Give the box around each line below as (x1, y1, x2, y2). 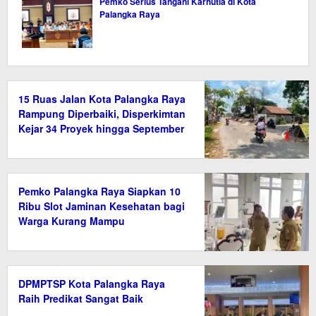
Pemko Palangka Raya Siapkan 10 (18, 184, 181, 198)
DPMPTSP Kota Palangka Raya (18, 276, 165, 291)
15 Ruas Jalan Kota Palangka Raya (18, 92, 186, 106)
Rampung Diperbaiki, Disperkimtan (18, 107, 186, 121)
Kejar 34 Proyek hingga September (18, 121, 184, 135)
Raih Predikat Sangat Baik (18, 291, 143, 305)
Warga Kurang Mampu (18, 214, 125, 228)
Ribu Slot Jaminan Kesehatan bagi (18, 199, 185, 213)
